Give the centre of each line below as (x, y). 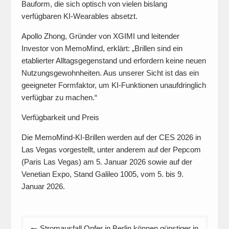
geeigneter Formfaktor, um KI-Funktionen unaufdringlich (113, 85)
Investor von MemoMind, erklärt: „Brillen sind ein (102, 48)
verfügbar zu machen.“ (59, 97)
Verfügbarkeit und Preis (60, 117)
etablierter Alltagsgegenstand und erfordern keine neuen (113, 61)
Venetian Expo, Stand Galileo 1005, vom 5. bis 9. (102, 174)
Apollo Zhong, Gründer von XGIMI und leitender (100, 36)
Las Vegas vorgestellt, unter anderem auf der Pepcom (111, 150)
